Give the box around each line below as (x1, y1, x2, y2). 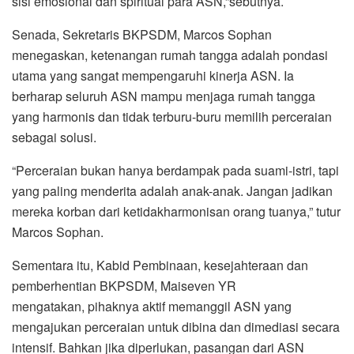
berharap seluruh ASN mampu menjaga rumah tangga (12, 87, 315, 105)
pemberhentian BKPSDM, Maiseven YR (12, 277, 236, 295)
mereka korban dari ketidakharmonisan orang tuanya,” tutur (12, 202, 341, 220)
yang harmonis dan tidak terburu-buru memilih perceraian (12, 107, 332, 126)
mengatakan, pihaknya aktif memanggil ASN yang (12, 297, 292, 315)
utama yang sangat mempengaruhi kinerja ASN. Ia (12, 66, 294, 85)
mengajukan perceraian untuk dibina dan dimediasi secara (12, 318, 340, 336)
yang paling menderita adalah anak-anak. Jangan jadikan (12, 182, 333, 200)
